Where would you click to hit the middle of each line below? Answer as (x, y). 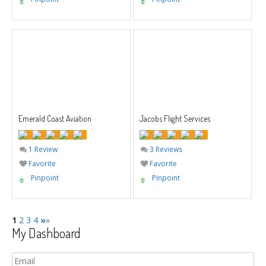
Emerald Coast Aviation (55, 118)
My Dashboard (46, 232)
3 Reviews (165, 149)
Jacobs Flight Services (175, 118)
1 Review (42, 149)
